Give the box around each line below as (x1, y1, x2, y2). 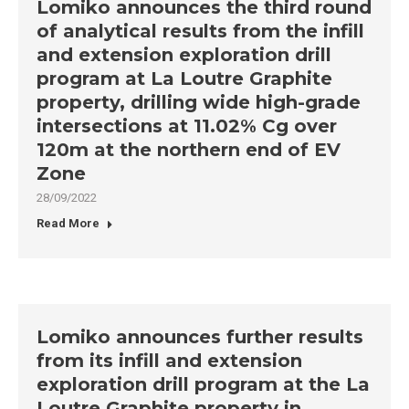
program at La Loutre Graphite (37, 68, 332, 89)
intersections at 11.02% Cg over (37, 115, 337, 137)
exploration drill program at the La (37, 373, 370, 395)
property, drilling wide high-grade (37, 91, 361, 113)
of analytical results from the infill (37, 20, 364, 42)
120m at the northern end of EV (37, 139, 341, 161)
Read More (37, 216, 100, 230)
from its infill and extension (37, 350, 302, 372)
